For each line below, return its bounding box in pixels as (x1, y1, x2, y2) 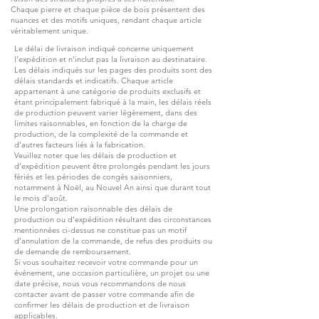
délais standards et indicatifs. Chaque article (14, 75, 173, 85)
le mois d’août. (14, 192, 68, 203)
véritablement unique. (11, 25, 88, 36)
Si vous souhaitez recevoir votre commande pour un (14, 256, 198, 267)
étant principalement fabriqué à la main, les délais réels (14, 96, 211, 107)
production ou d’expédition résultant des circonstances (14, 214, 211, 224)
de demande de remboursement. (14, 246, 131, 256)
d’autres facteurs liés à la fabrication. (14, 139, 145, 150)
